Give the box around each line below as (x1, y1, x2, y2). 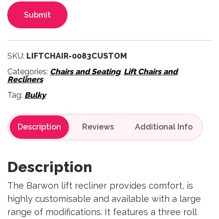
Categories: (7, 67, 50, 76)
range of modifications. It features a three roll (7, 207, 197, 217)
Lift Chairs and (124, 67, 177, 76)
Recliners (7, 75, 43, 84)
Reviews (82, 122, 114, 131)
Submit (24, 10, 51, 20)
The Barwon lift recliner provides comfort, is (7, 180, 193, 191)
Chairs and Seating (50, 67, 120, 76)
